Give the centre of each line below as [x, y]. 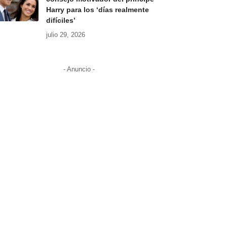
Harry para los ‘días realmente [97, 10]
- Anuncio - [79, 69]
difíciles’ [61, 21]
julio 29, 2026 [65, 35]
